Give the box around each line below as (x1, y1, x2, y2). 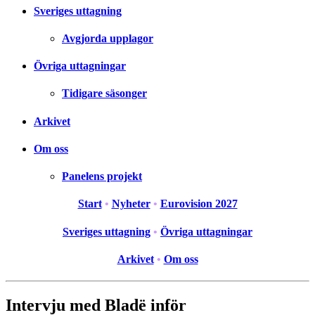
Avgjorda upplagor (62, 32, 153, 44)
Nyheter (111, 198, 150, 210)
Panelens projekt (62, 170, 142, 183)
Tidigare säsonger (62, 87, 147, 100)
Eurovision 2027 (160, 198, 238, 210)
